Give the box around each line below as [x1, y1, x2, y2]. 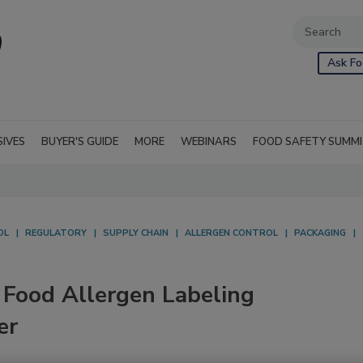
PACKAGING [294, 227, 346, 239]
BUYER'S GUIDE [41, 135, 118, 149]
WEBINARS [181, 135, 237, 149]
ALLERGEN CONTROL [185, 227, 278, 239]
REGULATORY [25, 227, 87, 239]
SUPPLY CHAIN [103, 227, 169, 239]
